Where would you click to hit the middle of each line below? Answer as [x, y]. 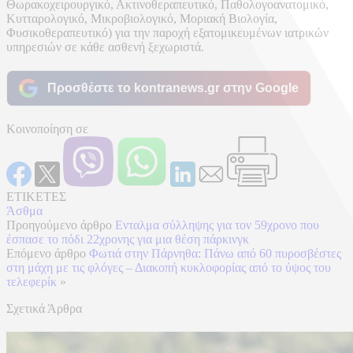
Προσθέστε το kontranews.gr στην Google [173, 87]
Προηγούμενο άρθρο [59, 225]
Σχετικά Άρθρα [44, 308]
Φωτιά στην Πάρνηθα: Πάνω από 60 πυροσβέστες [215, 253]
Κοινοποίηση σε [47, 128]
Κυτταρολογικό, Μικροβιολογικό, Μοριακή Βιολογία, [142, 18]
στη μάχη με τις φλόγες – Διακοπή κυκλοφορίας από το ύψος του [169, 267]
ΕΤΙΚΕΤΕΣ [36, 196]
